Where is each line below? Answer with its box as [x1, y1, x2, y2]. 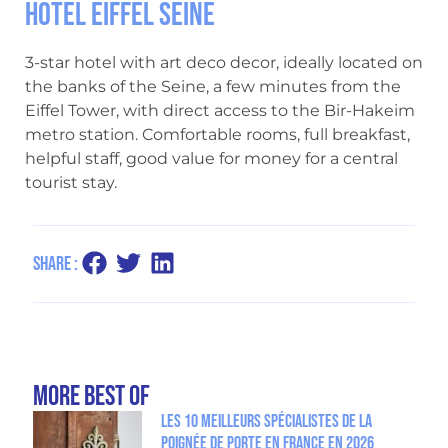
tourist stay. [25, 173, 117, 192]
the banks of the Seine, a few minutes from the [25, 77, 401, 96]
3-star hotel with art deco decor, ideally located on [25, 53, 423, 72]
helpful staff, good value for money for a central [25, 149, 398, 168]
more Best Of [32, 380, 150, 414]
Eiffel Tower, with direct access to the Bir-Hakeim [25, 101, 415, 120]
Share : [32, 252, 78, 277]
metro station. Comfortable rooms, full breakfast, [25, 125, 410, 144]
